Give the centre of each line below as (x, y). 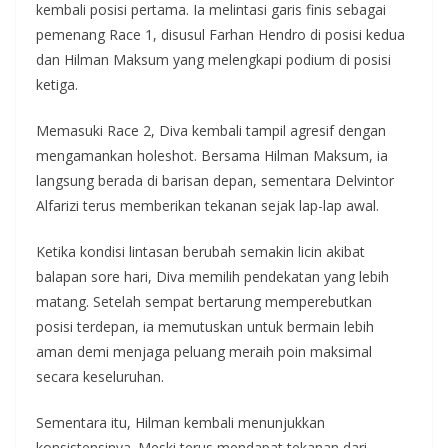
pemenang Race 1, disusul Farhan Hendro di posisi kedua (220, 34)
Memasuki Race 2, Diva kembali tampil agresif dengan (211, 130)
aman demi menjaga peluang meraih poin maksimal (204, 351)
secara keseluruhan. (100, 376)
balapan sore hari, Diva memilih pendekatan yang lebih (212, 276)
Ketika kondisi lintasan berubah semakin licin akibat (200, 251)
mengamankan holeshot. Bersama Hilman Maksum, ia (212, 155)
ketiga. (57, 84)
